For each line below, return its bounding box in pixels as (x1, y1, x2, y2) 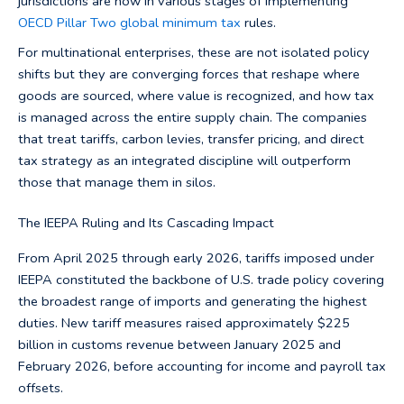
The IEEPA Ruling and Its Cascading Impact (18, 214, 274, 233)
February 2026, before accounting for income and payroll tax (18, 356, 386, 375)
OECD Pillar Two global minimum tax (18, 13, 241, 32)
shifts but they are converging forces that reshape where (18, 64, 360, 83)
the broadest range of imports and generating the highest (18, 291, 367, 310)
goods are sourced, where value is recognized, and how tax (18, 86, 374, 105)
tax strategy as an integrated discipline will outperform (18, 151, 351, 170)
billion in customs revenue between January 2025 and (18, 335, 341, 353)
